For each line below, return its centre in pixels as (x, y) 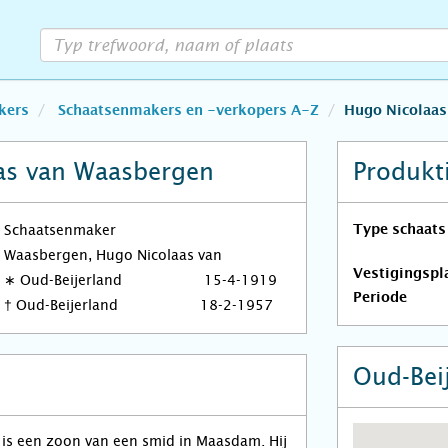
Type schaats (399, 230)
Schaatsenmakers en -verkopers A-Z (188, 111)
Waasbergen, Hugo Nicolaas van (113, 255)
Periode (379, 298)
